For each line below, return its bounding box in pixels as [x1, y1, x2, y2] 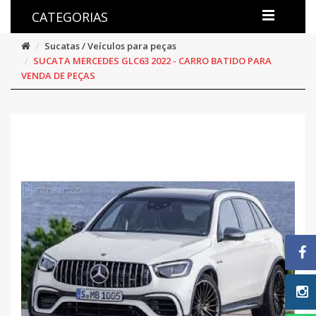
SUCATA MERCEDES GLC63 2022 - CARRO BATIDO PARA [33, 54, 272, 68]
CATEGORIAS [32, 8, 108, 26]
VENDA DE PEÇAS [21, 69, 95, 83]
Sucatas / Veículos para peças [44, 39, 176, 53]
